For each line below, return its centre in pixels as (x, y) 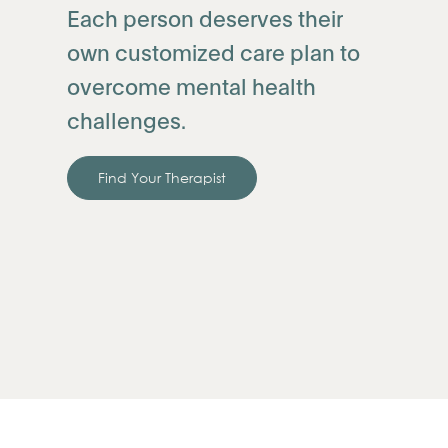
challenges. (127, 118)
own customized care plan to (214, 50)
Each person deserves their (205, 16)
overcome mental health (192, 84)
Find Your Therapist (162, 177)
